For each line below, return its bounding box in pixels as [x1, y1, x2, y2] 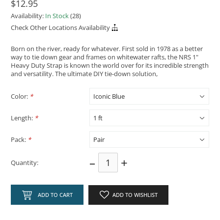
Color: [11, 91, 30, 101]
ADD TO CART [37, 191, 73, 199]
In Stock [45, 11, 69, 21]
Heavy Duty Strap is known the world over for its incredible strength [11, 61, 209, 70]
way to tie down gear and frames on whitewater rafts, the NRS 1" [11, 53, 199, 62]
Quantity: [11, 158, 39, 167]
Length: [11, 113, 35, 122]
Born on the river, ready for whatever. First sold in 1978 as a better [11, 44, 203, 54]
